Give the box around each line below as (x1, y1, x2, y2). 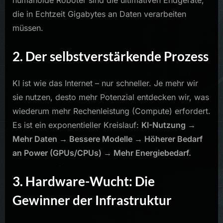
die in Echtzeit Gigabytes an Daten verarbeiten (12, 8, 186, 19)
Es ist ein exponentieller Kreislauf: (12, 119, 141, 130)
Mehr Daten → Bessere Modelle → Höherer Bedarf (12, 133, 203, 144)
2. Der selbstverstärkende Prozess (12, 48, 209, 64)
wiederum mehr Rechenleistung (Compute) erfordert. (12, 106, 211, 116)
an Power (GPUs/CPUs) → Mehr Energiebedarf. (12, 147, 191, 158)
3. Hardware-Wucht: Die (12, 173, 155, 189)
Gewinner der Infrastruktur (12, 192, 172, 208)
